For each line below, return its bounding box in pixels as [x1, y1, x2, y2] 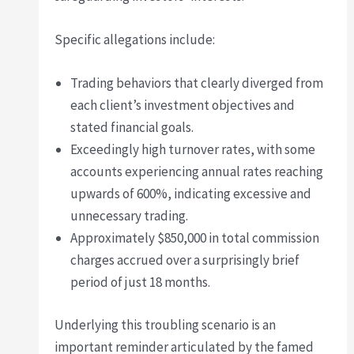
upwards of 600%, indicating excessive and [70, 185, 312, 203]
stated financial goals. [70, 119, 194, 137]
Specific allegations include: [55, 30, 216, 48]
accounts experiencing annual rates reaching [70, 163, 324, 181]
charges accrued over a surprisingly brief [70, 251, 300, 269]
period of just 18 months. [70, 273, 211, 292]
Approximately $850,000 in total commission [70, 229, 320, 247]
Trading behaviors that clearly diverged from [70, 74, 324, 92]
